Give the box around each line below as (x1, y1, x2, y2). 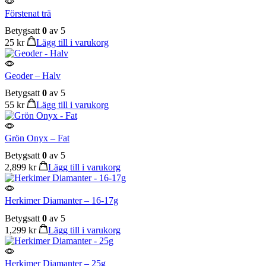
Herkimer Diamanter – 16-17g (5, 195, 118, 206)
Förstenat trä (5, 8, 51, 18)
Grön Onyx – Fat (5, 133, 69, 144)
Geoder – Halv (5, 71, 61, 81)
